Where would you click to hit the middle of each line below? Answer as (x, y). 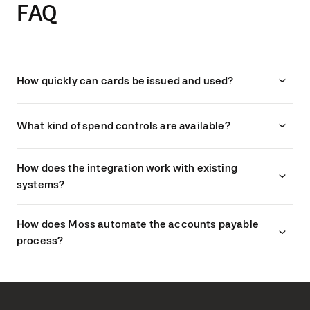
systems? (41, 184)
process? (40, 240)
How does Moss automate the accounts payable (138, 224)
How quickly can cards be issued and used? (125, 81)
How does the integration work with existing (127, 168)
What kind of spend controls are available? (124, 126)
